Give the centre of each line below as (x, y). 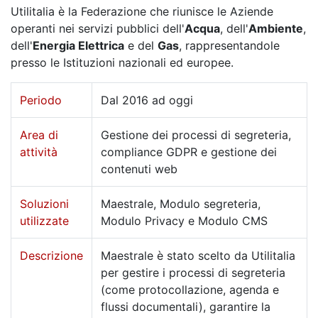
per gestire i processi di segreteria (193, 272)
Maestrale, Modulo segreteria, (181, 203)
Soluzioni (44, 203)
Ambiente (276, 28)
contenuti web (139, 169)
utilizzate (44, 220)
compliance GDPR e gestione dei (189, 152)
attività (39, 152)
